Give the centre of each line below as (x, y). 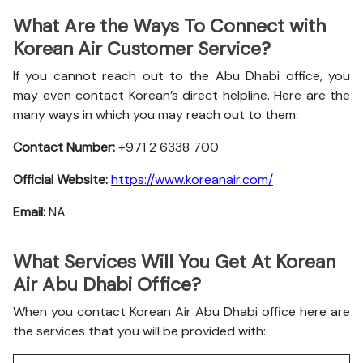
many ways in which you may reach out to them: (157, 115)
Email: (31, 212)
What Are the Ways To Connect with (169, 26)
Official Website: (62, 179)
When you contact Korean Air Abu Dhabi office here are (181, 312)
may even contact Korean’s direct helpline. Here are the (181, 95)
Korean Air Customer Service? (142, 49)
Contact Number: (66, 147)
